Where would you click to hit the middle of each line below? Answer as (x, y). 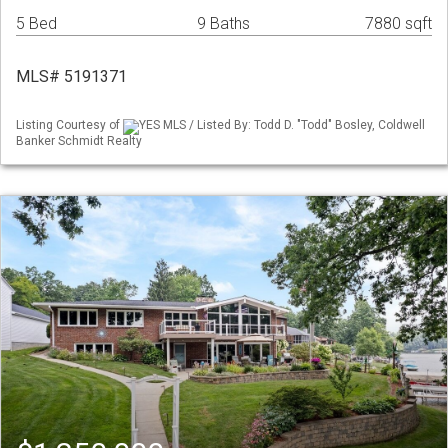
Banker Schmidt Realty (79, 140)
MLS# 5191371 (71, 77)
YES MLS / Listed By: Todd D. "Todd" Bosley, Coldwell (282, 125)
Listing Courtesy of (69, 125)
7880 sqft (398, 24)
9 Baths (223, 24)
